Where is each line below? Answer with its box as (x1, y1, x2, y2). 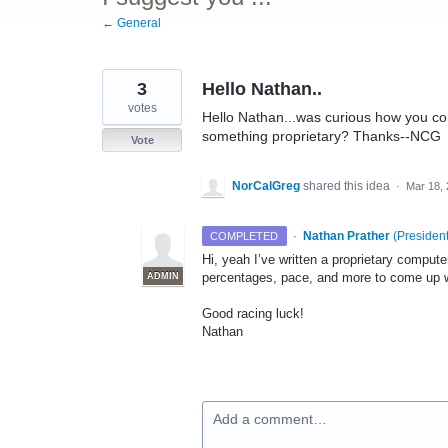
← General (102, 16, 161, 30)
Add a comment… (213, 411, 327, 428)
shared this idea (303, 179, 393, 193)
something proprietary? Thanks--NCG (202, 128, 441, 144)
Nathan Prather (302, 229, 390, 243)
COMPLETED (210, 230, 279, 242)
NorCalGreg (232, 179, 300, 193)
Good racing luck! (202, 306, 304, 322)
